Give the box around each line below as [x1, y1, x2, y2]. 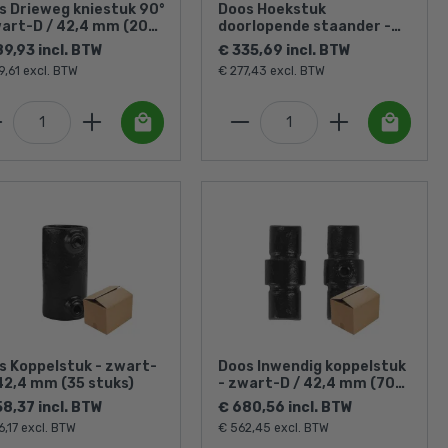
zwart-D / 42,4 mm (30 [218, 34, 385, 52]
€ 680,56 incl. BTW [218, 399, 353, 417]
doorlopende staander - [218, 17, 391, 35]
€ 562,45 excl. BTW [218, 421, 329, 436]
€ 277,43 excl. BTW [218, 63, 325, 78]
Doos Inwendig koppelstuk [218, 358, 406, 376]
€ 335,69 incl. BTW [218, 41, 351, 59]
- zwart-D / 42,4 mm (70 [218, 375, 395, 393]
